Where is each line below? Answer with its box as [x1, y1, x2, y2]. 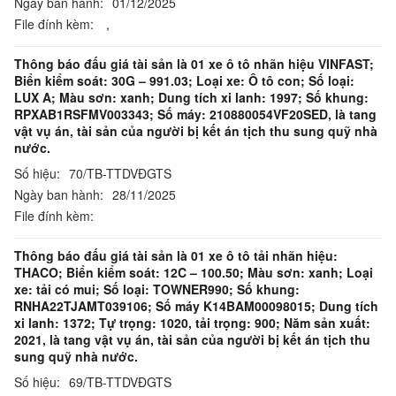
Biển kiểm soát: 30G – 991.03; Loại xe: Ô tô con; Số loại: [14, 72, 354, 89]
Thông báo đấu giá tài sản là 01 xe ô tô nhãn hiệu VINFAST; [14, 55, 374, 72]
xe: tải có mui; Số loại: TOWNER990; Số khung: [14, 280, 300, 298]
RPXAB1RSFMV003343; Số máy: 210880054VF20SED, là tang [14, 105, 377, 123]
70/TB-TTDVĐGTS [69, 164, 171, 182]
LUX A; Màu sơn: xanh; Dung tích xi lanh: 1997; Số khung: [14, 88, 369, 106]
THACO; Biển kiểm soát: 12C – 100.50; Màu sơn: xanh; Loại [14, 263, 373, 281]
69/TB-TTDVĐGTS [69, 373, 171, 391]
